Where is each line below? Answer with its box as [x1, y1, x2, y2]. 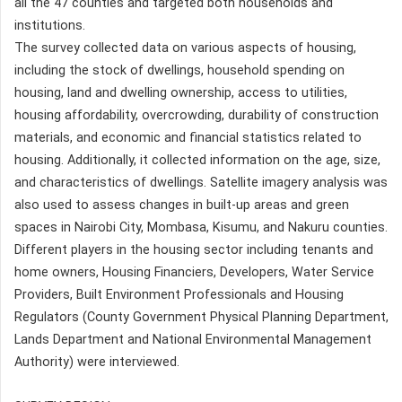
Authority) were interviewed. [14, 354, 179, 370]
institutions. [14, 17, 85, 33]
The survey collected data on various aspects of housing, [14, 39, 356, 56]
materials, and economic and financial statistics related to [14, 129, 362, 145]
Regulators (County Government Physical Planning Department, [14, 309, 389, 325]
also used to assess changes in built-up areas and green [14, 197, 349, 213]
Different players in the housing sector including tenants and [14, 241, 373, 258]
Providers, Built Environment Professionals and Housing [14, 286, 344, 302]
